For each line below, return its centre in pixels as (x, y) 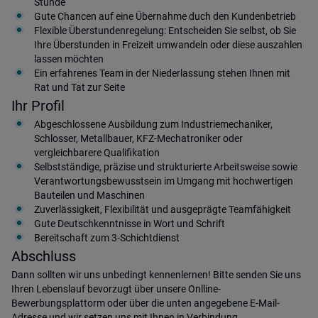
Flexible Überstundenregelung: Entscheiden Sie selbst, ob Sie (165, 31)
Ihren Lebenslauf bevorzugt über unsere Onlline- (116, 289)
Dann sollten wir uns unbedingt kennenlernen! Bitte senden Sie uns (156, 275)
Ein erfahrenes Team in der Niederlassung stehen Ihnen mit (162, 73)
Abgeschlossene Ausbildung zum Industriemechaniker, (153, 124)
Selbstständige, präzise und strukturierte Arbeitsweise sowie (166, 167)
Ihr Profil (38, 106)
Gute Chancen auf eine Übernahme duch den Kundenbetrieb (165, 16)
